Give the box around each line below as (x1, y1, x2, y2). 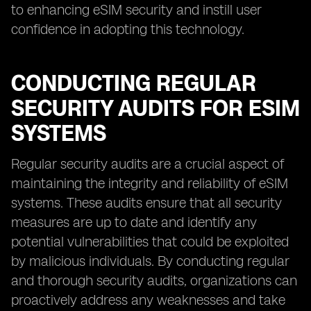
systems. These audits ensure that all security (11, 194, 282, 211)
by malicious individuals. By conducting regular (11, 253, 289, 269)
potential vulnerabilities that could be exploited (11, 233, 289, 250)
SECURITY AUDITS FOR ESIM (11, 95, 300, 121)
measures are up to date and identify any (11, 214, 257, 230)
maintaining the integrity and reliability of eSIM (11, 175, 288, 192)
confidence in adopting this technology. (11, 21, 244, 37)
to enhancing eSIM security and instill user (11, 1, 262, 18)
